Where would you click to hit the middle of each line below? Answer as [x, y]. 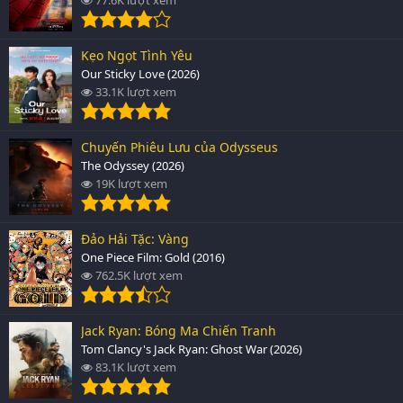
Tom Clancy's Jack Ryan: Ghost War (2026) [192, 349]
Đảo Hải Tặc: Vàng [135, 238]
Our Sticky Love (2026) [140, 73]
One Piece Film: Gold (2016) [153, 257]
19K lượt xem [130, 183]
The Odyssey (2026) [133, 165]
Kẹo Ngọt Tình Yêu [137, 55]
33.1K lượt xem [134, 91]
